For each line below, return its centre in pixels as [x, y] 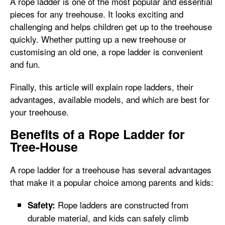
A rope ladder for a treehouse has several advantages [111, 170]
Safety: [41, 205]
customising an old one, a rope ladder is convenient [106, 51]
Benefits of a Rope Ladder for [97, 134]
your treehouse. [39, 112]
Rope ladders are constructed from [122, 205]
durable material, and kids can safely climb [108, 218]
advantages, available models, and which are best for [110, 99]
